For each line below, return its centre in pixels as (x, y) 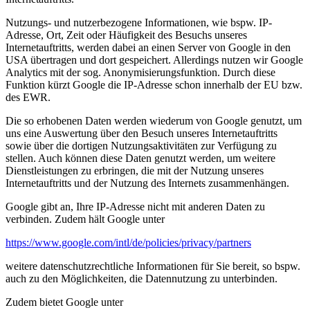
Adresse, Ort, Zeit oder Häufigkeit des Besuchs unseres (126, 35)
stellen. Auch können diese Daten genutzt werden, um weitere (140, 158)
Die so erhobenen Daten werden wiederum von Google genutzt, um (154, 120)
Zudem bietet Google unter (64, 302)
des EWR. (28, 97)
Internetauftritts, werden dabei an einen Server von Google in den (148, 47)
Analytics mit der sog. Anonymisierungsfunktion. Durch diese (140, 72)
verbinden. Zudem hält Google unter (85, 219)
